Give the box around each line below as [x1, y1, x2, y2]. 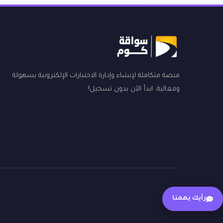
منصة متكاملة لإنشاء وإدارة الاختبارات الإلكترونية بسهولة [12, 72, 180, 80]
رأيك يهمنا [172, 195, 206, 202]
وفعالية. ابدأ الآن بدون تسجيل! [88, 86, 180, 93]
